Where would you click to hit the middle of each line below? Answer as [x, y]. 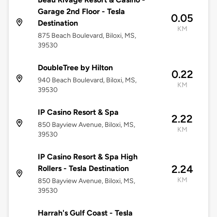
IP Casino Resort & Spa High [87, 157]
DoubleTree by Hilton [75, 68]
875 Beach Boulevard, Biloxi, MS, [87, 36]
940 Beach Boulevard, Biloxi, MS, [87, 80]
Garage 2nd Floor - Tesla [81, 12]
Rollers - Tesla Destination [83, 169]
